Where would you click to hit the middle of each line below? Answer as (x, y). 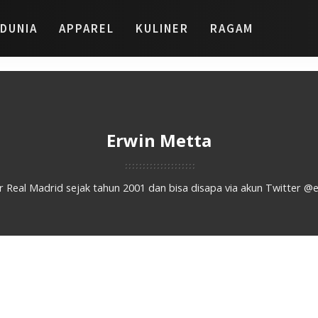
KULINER (162, 28)
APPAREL (87, 28)
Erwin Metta (159, 140)
